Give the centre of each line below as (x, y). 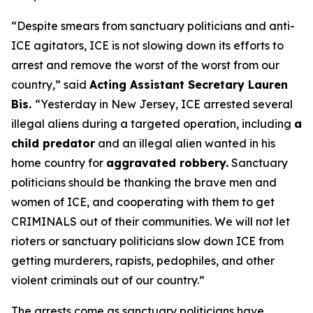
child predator (53, 143)
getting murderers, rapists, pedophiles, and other (143, 261)
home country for (59, 163)
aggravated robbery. (167, 163)
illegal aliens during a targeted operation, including (153, 124)
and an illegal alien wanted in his (185, 143)
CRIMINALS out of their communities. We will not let (151, 221)
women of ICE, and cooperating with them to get (143, 202)
